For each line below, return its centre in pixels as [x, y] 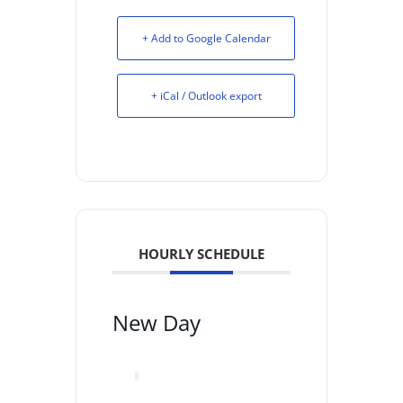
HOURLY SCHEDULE [201, 253]
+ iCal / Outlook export [206, 95]
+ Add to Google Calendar [206, 38]
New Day [157, 322]
